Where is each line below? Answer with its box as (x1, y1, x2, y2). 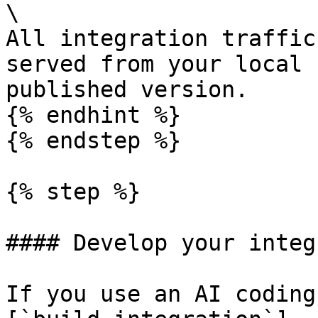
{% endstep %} (6, 128, 181, 153)
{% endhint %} (6, 102, 181, 128)
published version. (6, 77, 248, 102)
